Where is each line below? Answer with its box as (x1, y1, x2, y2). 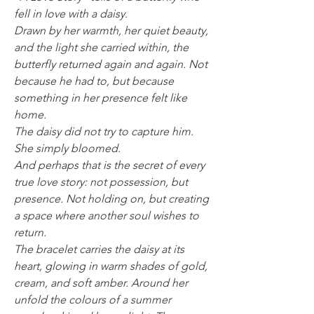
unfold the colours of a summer (14, 292, 171, 306)
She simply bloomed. (14, 141, 121, 155)
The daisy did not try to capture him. (14, 124, 193, 138)
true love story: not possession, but (14, 175, 188, 189)
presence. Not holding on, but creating (14, 191, 209, 205)
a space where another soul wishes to (14, 208, 199, 222)
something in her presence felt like (14, 90, 187, 104)
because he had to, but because (14, 74, 174, 88)
